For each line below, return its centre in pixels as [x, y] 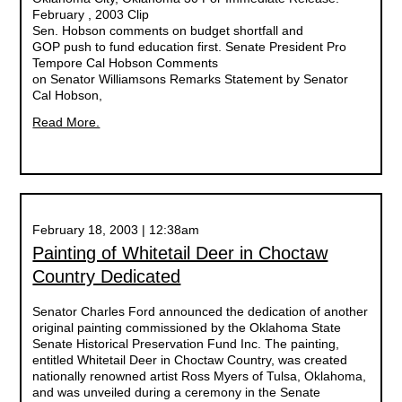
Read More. [66, 122]
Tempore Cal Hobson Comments [126, 63]
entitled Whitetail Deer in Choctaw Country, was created [190, 360]
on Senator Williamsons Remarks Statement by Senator [191, 79]
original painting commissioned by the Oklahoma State [187, 328]
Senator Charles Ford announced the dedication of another [201, 311]
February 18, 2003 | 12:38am [116, 230]
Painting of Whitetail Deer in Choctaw [180, 253]
